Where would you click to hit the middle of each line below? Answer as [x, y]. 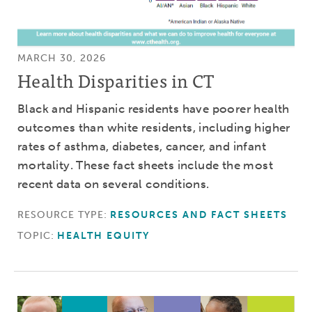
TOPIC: [36, 236]
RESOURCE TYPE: [62, 215]
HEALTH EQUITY [104, 236]
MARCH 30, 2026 [62, 58]
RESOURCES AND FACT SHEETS [199, 215]
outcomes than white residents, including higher [154, 128]
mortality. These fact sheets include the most [145, 165]
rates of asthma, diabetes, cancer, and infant [142, 147]
